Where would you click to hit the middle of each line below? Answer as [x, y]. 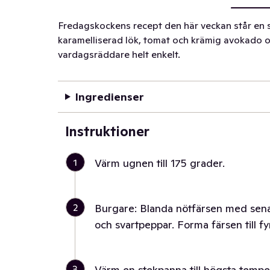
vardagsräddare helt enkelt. [119, 54]
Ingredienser [109, 97]
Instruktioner [107, 131]
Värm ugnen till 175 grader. [160, 163]
